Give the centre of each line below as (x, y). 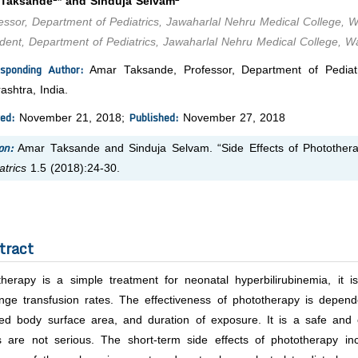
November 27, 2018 (232, 118)
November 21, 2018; (72, 118)
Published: (154, 118)
